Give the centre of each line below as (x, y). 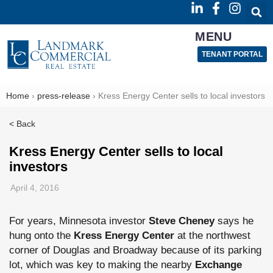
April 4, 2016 (35, 188)
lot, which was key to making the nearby (102, 265)
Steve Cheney (183, 221)
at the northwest (214, 236)
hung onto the (41, 236)
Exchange (218, 265)
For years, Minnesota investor (79, 221)
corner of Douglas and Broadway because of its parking (135, 250)
